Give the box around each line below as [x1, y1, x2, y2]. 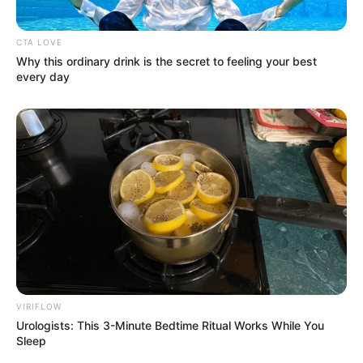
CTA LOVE [16, 37, 62, 48]
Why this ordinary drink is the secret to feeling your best [16, 54, 317, 69]
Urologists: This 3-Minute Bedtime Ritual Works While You [16, 318, 324, 332]
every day [16, 70, 70, 84]
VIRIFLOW [16, 301, 62, 311]
